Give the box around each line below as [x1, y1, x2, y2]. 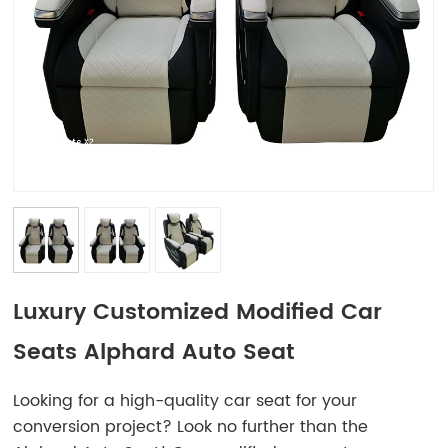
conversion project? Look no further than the [13, 413, 369, 440]
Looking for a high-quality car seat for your [13, 387, 358, 414]
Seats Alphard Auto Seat [13, 333, 296, 371]
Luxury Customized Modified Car [13, 293, 383, 331]
